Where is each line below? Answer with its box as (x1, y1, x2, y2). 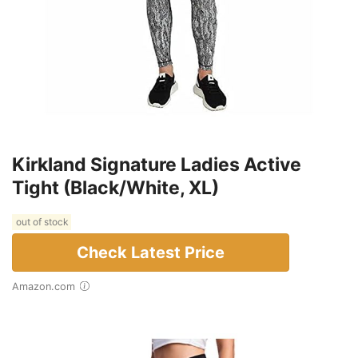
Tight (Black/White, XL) (12, 176, 219, 199)
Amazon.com (19, 280, 75, 292)
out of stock (14, 216, 70, 229)
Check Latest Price (77, 242, 225, 262)
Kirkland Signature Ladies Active (12, 153, 301, 176)
